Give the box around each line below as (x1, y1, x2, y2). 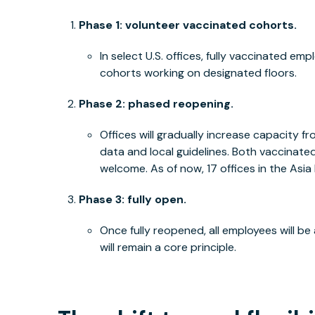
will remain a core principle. (100, 239, 237, 255)
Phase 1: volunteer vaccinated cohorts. (79, 17, 297, 32)
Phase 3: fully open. (79, 191, 187, 207)
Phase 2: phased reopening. (79, 96, 234, 111)
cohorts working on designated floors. (100, 65, 297, 80)
